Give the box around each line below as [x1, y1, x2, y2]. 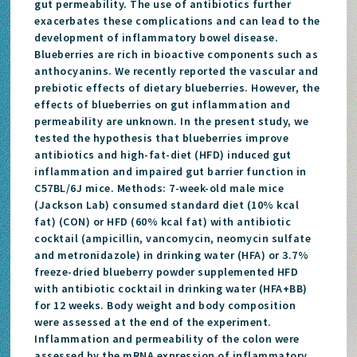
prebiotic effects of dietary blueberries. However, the [34, 80, 320, 95]
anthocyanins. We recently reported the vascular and [34, 63, 319, 78]
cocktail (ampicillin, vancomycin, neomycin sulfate [34, 230, 312, 245]
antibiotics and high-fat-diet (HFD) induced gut [34, 147, 292, 162]
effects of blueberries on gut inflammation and [34, 96, 291, 112]
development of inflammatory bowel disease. [34, 29, 279, 45]
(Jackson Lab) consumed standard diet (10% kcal [34, 197, 300, 212]
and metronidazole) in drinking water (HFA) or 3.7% [34, 247, 309, 262]
